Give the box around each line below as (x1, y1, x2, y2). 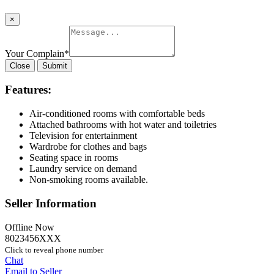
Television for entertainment (29, 130, 137, 141)
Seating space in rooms (29, 152, 118, 163)
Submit (42, 61, 67, 70)
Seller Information (5, 196, 97, 210)
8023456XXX (5, 232, 61, 243)
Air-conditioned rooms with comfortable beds (29, 108, 205, 119)
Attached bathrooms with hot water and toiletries (29, 119, 217, 130)
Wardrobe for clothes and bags (29, 141, 147, 152)
